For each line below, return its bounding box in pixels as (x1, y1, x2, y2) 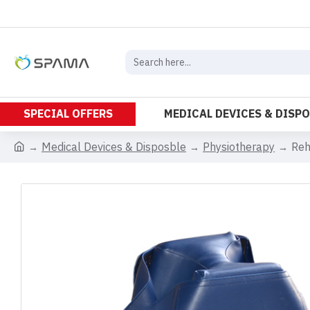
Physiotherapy (203, 138, 275, 156)
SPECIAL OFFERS (23, 106, 113, 122)
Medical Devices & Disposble (42, 138, 186, 156)
